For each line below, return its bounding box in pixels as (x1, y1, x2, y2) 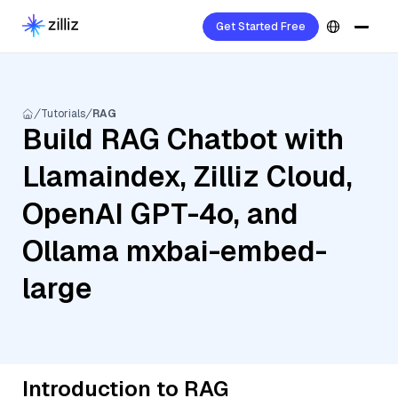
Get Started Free (216, 20, 306, 34)
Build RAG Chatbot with (22, 121, 344, 157)
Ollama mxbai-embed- (22, 233, 327, 269)
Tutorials (41, 107, 85, 121)
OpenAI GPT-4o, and (22, 195, 298, 232)
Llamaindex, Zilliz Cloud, (22, 158, 353, 195)
